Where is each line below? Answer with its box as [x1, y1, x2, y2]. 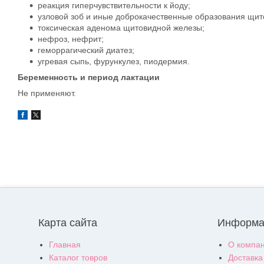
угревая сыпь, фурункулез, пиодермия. [38, 56, 190, 66]
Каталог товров [49, 253, 107, 263]
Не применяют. [18, 88, 76, 98]
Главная [49, 240, 81, 250]
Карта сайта [38, 217, 97, 229]
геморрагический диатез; [38, 45, 137, 55]
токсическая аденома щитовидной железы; [38, 22, 207, 32]
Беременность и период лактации [18, 72, 160, 82]
